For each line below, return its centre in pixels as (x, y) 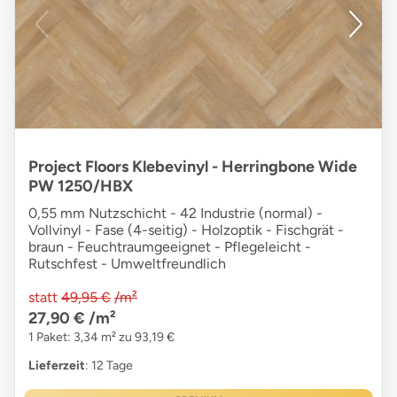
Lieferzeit (57, 366)
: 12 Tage (109, 366)
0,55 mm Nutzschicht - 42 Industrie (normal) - (175, 214)
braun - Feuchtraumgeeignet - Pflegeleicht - (170, 247)
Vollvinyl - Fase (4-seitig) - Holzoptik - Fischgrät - (186, 230)
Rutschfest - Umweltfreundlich (127, 264)
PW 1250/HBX (81, 187)
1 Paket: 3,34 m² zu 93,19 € (101, 338)
